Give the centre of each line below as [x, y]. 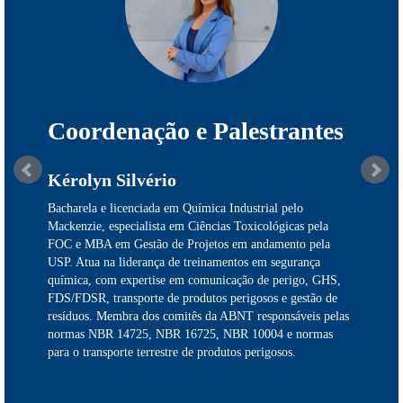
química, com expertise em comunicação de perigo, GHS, [194, 280]
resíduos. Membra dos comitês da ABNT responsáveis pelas [198, 316]
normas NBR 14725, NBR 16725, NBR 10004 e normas [190, 334]
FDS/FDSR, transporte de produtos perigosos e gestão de [193, 298]
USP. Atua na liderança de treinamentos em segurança [184, 262]
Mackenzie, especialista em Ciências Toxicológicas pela [188, 226]
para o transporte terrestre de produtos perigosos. [172, 352]
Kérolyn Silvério [112, 180]
